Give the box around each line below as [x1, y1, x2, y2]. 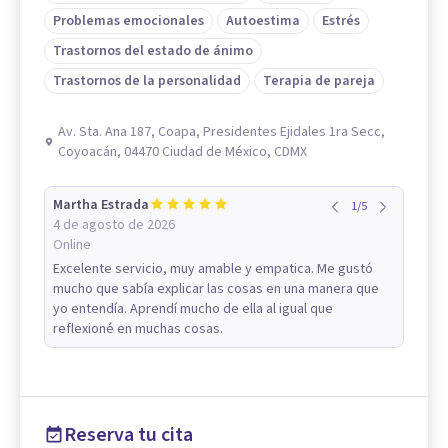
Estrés [322, 10, 360, 31]
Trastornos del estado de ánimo [53, 40, 253, 61]
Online [53, 234, 91, 255]
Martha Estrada [53, 194, 149, 215]
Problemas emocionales [53, 10, 204, 31]
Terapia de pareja [263, 70, 375, 91]
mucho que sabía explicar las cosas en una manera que [53, 278, 379, 299]
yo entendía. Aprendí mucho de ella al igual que [53, 298, 333, 319]
